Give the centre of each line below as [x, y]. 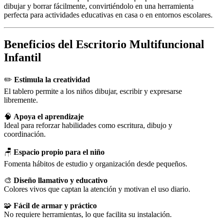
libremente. [21, 100]
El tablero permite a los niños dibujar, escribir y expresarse [93, 91]
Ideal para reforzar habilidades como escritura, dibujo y [88, 126]
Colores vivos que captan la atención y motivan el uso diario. [97, 189]
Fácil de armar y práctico [55, 206]
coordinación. [25, 134]
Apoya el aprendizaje [49, 117]
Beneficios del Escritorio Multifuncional [104, 45]
